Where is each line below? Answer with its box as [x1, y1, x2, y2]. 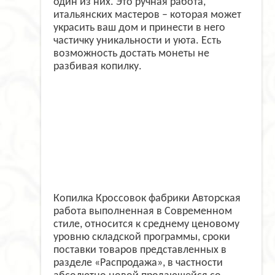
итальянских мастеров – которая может [53, 9, 241, 21]
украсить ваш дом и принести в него [53, 21, 225, 34]
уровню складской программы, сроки [53, 231, 230, 243]
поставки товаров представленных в [53, 244, 227, 256]
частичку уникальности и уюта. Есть [53, 34, 221, 47]
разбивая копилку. [53, 60, 142, 72]
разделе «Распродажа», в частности [53, 257, 223, 269]
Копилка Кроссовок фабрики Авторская [53, 192, 241, 204]
